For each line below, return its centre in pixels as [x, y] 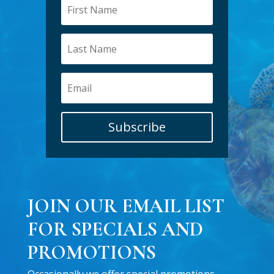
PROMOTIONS [91, 253]
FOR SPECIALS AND [115, 229]
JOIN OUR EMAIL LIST [126, 206]
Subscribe [137, 127]
